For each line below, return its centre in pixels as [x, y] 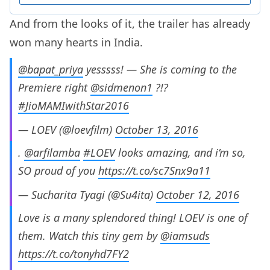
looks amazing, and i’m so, [181, 153]
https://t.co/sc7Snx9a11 [154, 171]
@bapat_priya [51, 70]
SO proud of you [58, 171]
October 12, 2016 [198, 195]
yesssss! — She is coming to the [160, 70]
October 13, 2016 [157, 130]
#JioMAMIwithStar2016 [74, 106]
